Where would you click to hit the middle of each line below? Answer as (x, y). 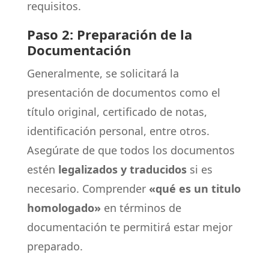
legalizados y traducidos (122, 169)
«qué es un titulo (195, 189)
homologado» (64, 208)
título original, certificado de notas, (117, 112)
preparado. (55, 246)
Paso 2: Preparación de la (109, 34)
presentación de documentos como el (123, 92)
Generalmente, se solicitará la (103, 73)
